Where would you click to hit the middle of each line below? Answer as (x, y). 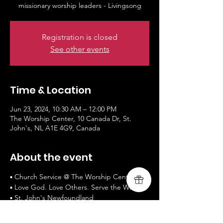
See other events (80, 49)
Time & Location (51, 90)
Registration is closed (80, 37)
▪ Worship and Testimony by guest (64, 208)
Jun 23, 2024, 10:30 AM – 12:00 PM (63, 109)
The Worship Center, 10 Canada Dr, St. (71, 118)
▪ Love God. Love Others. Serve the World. (77, 187)
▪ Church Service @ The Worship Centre (72, 177)
